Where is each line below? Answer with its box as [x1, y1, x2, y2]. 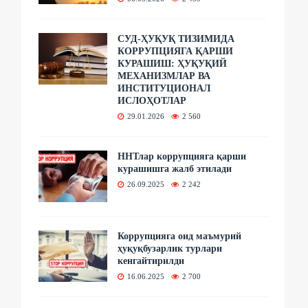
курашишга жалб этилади [118, 163, 232, 174]
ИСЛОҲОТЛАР [118, 95, 187, 106]
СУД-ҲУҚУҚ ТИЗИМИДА [118, 33, 235, 44]
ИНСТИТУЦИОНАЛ [118, 82, 211, 93]
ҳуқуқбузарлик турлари [118, 243, 223, 254]
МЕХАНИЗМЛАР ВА [118, 70, 211, 81]
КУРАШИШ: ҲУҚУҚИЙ [118, 58, 228, 69]
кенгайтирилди [118, 255, 185, 266]
